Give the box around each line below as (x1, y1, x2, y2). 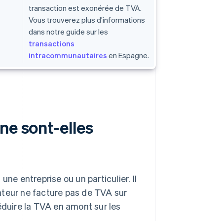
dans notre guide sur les (29, 27, 108, 37)
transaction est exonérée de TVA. (29, 3, 142, 13)
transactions (29, 38, 74, 49)
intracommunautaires (29, 50, 107, 61)
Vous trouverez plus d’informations (29, 15, 145, 25)
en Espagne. (107, 50, 149, 61)
